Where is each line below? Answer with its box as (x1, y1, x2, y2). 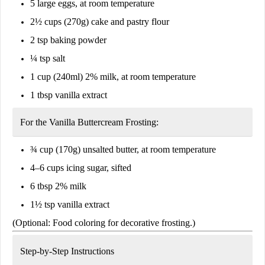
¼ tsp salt (30, 53, 65, 63)
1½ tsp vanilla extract (30, 199, 109, 209)
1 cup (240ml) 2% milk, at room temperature (30, 71, 196, 82)
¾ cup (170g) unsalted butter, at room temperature (30, 144, 216, 154)
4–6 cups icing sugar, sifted (30, 162, 131, 173)
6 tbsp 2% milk (30, 180, 86, 191)
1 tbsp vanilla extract (30, 89, 107, 100)
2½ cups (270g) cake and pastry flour (30, 16, 169, 27)
